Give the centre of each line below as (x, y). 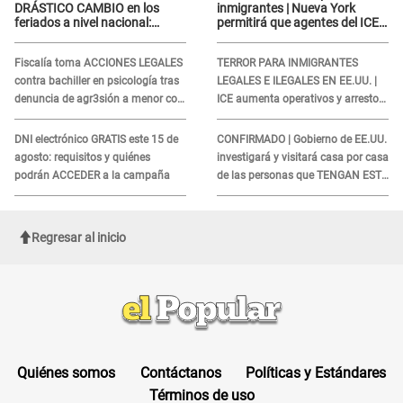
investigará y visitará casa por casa (302, 157)
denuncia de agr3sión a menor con (99, 99)
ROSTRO (241, 51)
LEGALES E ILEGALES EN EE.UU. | (296, 81)
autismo (35, 116)
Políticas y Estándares (315, 372)
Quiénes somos (67, 372)
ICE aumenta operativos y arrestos (300, 99)
